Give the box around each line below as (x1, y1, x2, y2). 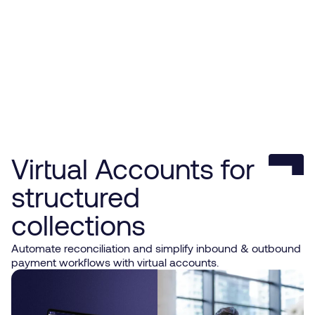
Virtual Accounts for (11, 150, 255, 185)
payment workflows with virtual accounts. (11, 255, 219, 269)
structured (11, 179, 140, 213)
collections (11, 207, 146, 241)
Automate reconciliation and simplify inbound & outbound (11, 240, 301, 255)
